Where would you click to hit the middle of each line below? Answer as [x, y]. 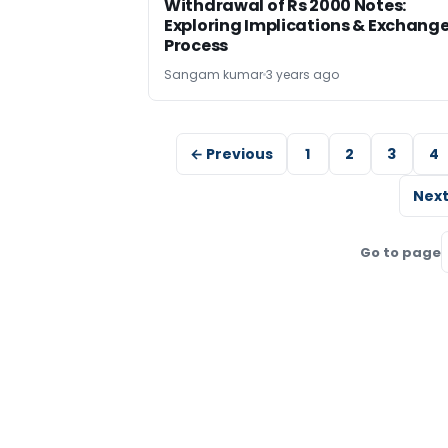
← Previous [231, 154]
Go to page [400, 252]
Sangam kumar [213, 74]
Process [196, 45]
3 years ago [302, 74]
